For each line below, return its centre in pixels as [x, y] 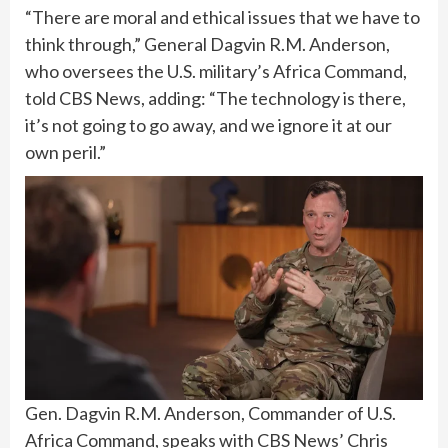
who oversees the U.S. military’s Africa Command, [216, 71]
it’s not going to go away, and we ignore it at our [208, 125]
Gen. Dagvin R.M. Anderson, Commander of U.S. [210, 413]
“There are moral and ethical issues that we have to [222, 17]
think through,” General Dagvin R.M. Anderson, [207, 44]
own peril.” [65, 152]
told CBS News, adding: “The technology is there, [215, 98]
